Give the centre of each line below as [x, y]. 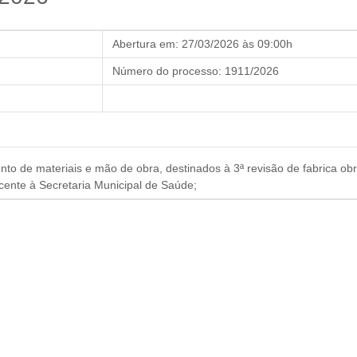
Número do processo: [167, 71]
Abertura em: [145, 44]
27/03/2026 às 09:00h [237, 44]
